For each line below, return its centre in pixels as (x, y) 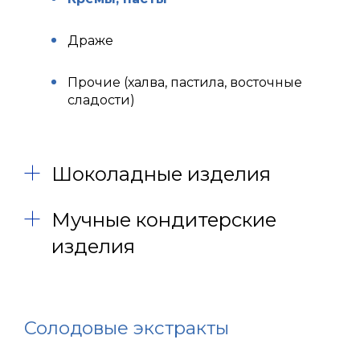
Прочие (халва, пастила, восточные (185, 82)
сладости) (101, 100)
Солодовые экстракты (127, 328)
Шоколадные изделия (161, 174)
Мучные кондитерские (164, 220)
